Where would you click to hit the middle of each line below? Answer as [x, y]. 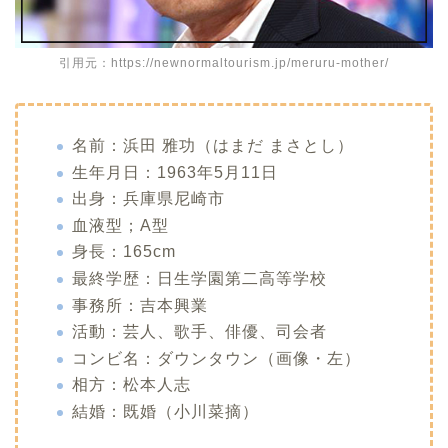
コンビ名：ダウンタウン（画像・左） [216, 358]
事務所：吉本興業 [140, 305]
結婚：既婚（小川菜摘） [165, 411]
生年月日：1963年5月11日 [175, 172]
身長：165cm [124, 252]
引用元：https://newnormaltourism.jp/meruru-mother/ [224, 62]
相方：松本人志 [131, 385]
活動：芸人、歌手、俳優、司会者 [199, 332]
